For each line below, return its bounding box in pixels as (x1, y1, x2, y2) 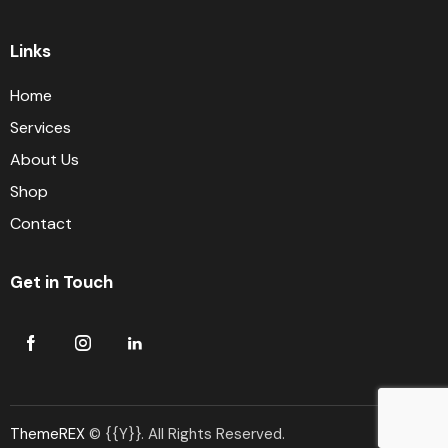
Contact (10, 213, 72, 234)
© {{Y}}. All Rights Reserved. (85, 423, 285, 444)
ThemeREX (10, 423, 85, 444)
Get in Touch (10, 271, 113, 293)
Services (10, 117, 71, 138)
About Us (10, 149, 79, 170)
